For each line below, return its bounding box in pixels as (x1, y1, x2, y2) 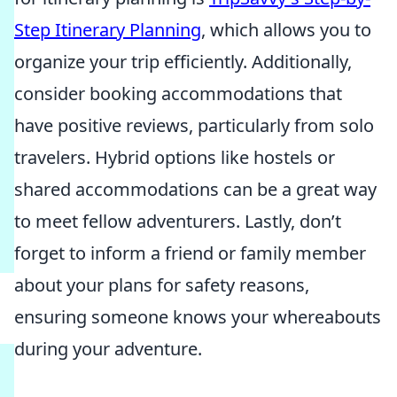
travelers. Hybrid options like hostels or (14, 145, 335, 169)
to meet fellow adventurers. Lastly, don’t (14, 209, 341, 233)
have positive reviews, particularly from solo (14, 113, 374, 137)
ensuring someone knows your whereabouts (14, 305, 381, 329)
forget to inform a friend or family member (14, 241, 366, 265)
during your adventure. (14, 337, 202, 361)
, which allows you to (201, 18, 371, 42)
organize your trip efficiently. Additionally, (14, 50, 352, 74)
